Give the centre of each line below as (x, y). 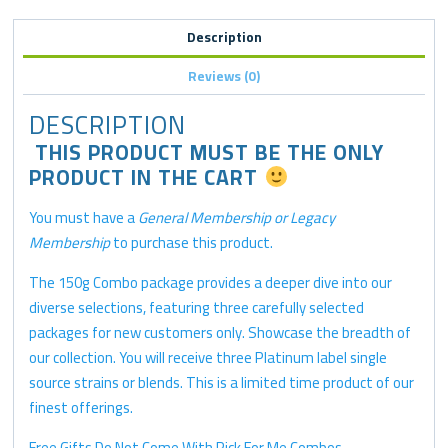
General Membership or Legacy (237, 217)
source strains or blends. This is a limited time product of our (222, 382)
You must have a (84, 217)
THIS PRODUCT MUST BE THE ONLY (207, 152)
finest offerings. (81, 407)
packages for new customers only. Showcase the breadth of (220, 332)
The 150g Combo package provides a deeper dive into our (211, 282)
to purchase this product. (192, 242)
